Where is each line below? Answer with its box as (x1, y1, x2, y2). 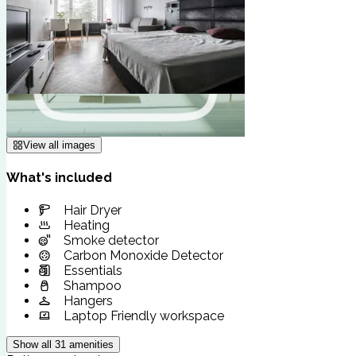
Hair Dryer (64, 202, 122, 218)
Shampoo (64, 277, 122, 293)
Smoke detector (64, 232, 159, 248)
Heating (64, 217, 110, 233)
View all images (23, 139, 96, 152)
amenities (69, 338, 114, 350)
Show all (13, 338, 52, 350)
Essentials (64, 262, 122, 278)
